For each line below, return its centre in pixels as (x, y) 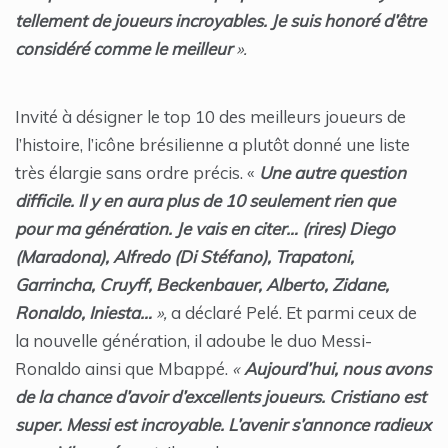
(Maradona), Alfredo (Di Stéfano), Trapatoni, (184, 257)
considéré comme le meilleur (123, 49)
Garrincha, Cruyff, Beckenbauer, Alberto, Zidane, (202, 285)
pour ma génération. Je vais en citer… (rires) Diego (205, 229)
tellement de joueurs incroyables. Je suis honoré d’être (220, 21)
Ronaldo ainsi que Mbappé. (123, 369)
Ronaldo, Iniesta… (83, 313)
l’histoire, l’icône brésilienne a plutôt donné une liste (212, 145)
